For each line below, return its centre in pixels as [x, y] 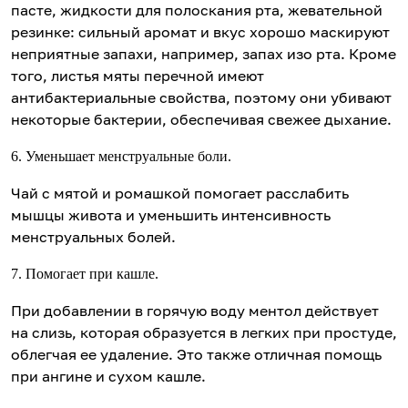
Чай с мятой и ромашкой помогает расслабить [180, 194]
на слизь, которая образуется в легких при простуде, [204, 333]
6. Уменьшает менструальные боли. [121, 157]
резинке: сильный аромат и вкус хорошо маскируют [200, 32]
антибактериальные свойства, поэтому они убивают [201, 98]
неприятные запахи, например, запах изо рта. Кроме [204, 54]
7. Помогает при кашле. [85, 274]
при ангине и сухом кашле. [108, 377]
